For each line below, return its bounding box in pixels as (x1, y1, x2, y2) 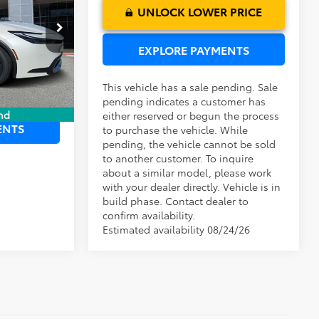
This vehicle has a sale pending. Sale (103, 79, 278, 94)
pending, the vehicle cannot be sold (103, 136, 276, 151)
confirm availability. (103, 207, 196, 222)
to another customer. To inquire (103, 150, 254, 165)
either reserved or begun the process (103, 108, 280, 122)
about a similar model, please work (103, 164, 272, 179)
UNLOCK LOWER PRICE (137, 2, 262, 19)
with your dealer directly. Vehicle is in (103, 179, 281, 194)
